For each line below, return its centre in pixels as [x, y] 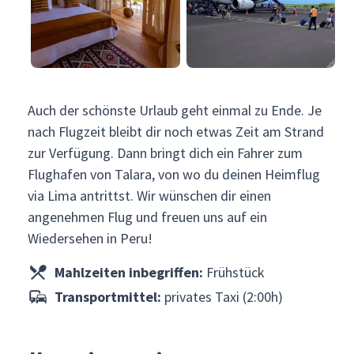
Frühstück [233, 272]
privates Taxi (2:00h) [222, 297]
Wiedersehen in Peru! [90, 238]
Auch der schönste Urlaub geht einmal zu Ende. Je [175, 110]
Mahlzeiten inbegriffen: [128, 272]
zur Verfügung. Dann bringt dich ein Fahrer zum [165, 153]
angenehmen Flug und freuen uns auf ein [147, 217]
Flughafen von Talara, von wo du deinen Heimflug [174, 174]
